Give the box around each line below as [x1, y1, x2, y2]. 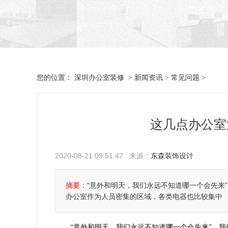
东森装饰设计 [151, 152, 193, 160]
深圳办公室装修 [74, 73, 124, 81]
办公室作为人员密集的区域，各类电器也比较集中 [66, 192, 222, 201]
